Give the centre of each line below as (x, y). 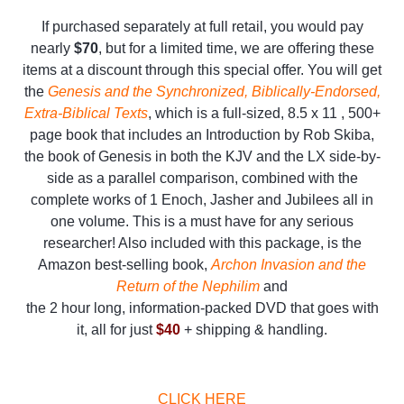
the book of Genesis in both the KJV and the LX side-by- (202, 156)
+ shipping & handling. (254, 329)
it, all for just (116, 329)
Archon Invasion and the (289, 264)
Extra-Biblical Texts (86, 113)
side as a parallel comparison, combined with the (202, 178)
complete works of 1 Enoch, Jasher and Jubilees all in (202, 199)
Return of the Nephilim (188, 286)
